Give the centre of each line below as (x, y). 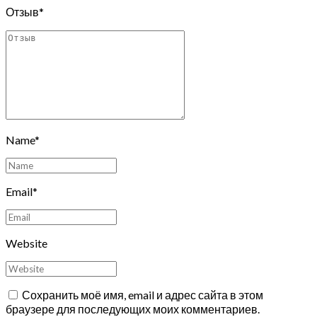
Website (27, 243)
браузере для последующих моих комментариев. (133, 309)
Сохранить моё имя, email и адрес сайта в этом (143, 294)
